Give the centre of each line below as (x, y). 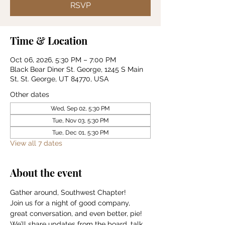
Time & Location (49, 40)
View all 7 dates (36, 143)
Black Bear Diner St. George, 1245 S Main (77, 69)
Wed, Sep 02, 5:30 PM (80, 108)
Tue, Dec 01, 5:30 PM (80, 133)
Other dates (30, 94)
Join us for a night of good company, (71, 203)
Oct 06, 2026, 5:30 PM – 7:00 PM (63, 60)
